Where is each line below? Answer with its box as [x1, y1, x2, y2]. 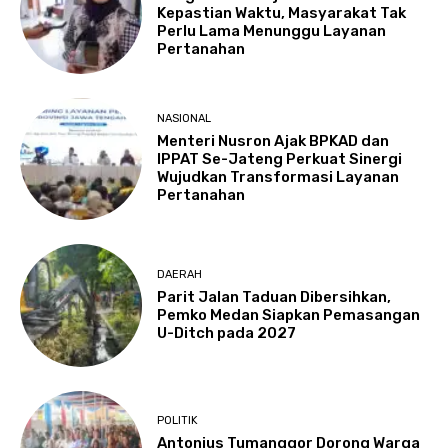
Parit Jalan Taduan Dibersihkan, [157, 287, 392, 306]
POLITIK [157, 414, 199, 428]
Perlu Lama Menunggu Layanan [157, 22, 387, 41]
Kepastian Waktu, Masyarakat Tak [157, 4, 407, 23]
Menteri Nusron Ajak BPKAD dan [157, 132, 390, 151]
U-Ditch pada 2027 [157, 323, 297, 342]
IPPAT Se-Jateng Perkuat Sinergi [157, 150, 403, 169]
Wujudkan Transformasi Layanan [157, 168, 400, 187]
